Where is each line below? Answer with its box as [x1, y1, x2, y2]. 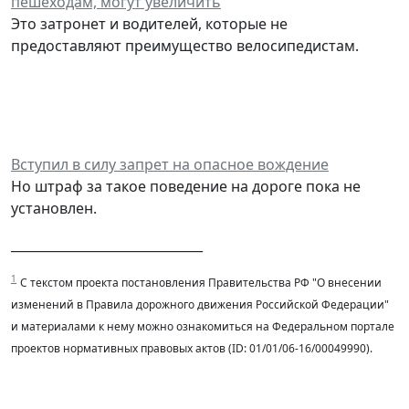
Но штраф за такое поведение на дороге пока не [11, 175, 361, 196]
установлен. [11, 197, 97, 218]
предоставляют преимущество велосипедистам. [11, 35, 359, 56]
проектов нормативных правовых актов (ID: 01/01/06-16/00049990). [11, 340, 372, 356]
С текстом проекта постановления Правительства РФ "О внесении [20, 274, 382, 290]
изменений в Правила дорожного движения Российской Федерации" [11, 296, 389, 312]
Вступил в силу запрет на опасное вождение [11, 153, 329, 174]
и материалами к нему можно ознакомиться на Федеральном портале [11, 318, 394, 334]
